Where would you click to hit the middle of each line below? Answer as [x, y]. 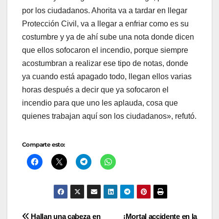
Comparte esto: [44, 144]
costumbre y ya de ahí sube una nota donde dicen [108, 37]
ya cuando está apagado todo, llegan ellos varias [107, 76]
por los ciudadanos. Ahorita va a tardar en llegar [105, 10]
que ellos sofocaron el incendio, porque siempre [105, 50]
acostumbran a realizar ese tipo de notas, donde [105, 63]
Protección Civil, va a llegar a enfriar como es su [105, 23]
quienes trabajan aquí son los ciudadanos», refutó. [109, 116]
